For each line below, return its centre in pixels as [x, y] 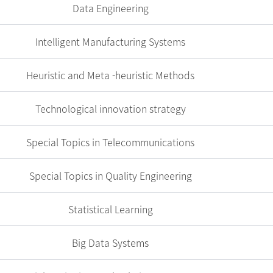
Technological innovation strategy [110, 108]
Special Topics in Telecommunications [111, 142]
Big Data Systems [111, 243]
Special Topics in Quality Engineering [110, 175]
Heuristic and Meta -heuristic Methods [111, 75]
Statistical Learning [110, 209]
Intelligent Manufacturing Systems [111, 41]
